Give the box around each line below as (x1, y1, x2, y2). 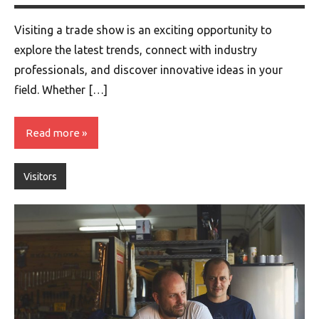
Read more (26, 126, 80, 139)
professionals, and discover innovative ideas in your (14, 63, 283, 77)
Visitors (23, 170, 57, 182)
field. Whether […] (14, 83, 108, 97)
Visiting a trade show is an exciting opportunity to (14, 23, 272, 37)
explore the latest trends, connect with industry (14, 43, 257, 57)
